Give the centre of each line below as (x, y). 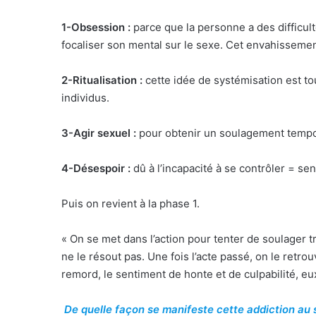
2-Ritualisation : (102, 80)
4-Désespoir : (97, 169)
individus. (85, 98)
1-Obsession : (96, 28)
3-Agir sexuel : (100, 133)
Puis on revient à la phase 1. (130, 204)
